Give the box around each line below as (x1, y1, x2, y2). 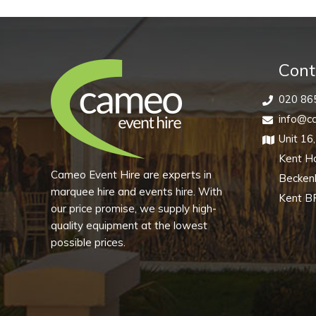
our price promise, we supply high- (51, 202, 217, 215)
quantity (135, 95, 176, 109)
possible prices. (51, 236, 126, 249)
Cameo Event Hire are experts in (51, 168, 212, 181)
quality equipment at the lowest (51, 219, 207, 232)
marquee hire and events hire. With (51, 185, 222, 198)
